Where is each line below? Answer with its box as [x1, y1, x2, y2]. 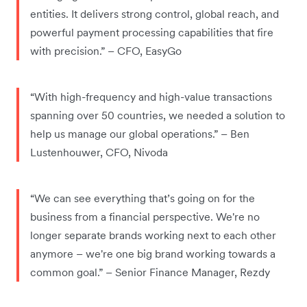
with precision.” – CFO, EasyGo [30, 43, 182, 58]
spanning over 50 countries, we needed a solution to [30, 108, 285, 122]
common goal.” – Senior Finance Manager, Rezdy [30, 265, 270, 279]
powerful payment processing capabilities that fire [30, 25, 273, 39]
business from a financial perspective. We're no [30, 209, 260, 223]
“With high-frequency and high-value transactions [30, 89, 272, 103]
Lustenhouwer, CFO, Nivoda [30, 145, 168, 159]
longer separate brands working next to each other [30, 228, 276, 242]
